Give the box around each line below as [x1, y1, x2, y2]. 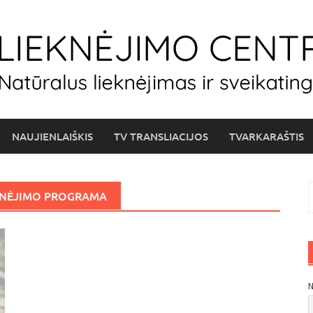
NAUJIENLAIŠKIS [12, 129, 93, 143]
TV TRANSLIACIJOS [114, 129, 208, 143]
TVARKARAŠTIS [229, 129, 304, 143]
